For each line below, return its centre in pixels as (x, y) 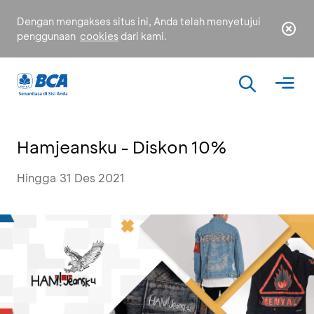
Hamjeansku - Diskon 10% (122, 147)
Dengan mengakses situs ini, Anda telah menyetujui (139, 21)
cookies (99, 36)
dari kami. (143, 36)
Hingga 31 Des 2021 (71, 178)
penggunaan (47, 36)
